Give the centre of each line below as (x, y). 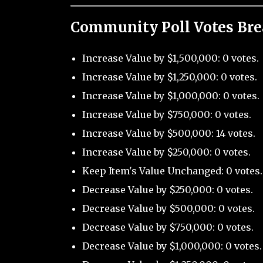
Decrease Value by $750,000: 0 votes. (168, 227)
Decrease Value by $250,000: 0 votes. (167, 189)
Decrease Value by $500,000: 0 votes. (168, 208)
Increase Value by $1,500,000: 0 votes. (170, 58)
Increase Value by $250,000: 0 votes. (166, 152)
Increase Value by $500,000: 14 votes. (168, 133)
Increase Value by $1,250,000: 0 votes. (169, 77)
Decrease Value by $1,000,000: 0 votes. (172, 246)
